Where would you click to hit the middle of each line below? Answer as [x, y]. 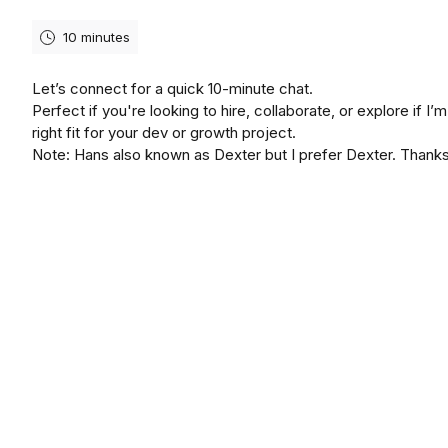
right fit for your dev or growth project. [164, 132]
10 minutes [96, 37]
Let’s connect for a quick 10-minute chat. [172, 88]
